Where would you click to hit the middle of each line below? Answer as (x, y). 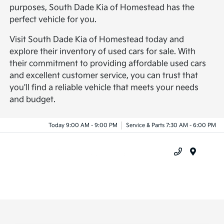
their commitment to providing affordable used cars (108, 64)
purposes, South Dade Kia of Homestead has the (102, 8)
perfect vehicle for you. (53, 20)
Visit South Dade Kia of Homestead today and (97, 40)
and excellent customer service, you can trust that (104, 76)
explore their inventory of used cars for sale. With (103, 52)
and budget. (33, 100)
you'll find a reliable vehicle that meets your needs (104, 88)
